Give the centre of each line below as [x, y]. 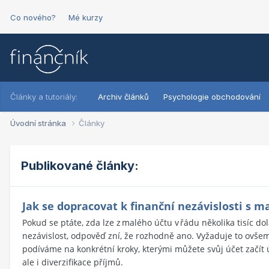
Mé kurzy [86, 17]
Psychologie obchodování [212, 97]
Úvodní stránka [39, 123]
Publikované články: [80, 165]
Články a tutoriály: [44, 97]
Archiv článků [123, 97]
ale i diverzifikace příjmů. [73, 262]
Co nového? [33, 17]
